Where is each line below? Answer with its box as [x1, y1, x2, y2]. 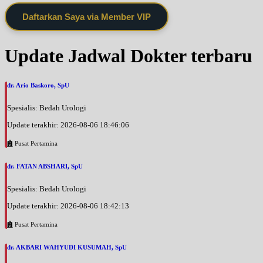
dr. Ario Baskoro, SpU [7, 82, 69, 89]
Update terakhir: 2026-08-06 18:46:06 [7, 120, 129, 129]
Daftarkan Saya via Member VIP [22, 12, 151, 22]
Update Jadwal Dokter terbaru [5, 45, 252, 67]
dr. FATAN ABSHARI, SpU [7, 162, 83, 170]
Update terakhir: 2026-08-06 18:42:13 [7, 201, 129, 210]
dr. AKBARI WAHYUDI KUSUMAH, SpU [7, 243, 127, 251]
